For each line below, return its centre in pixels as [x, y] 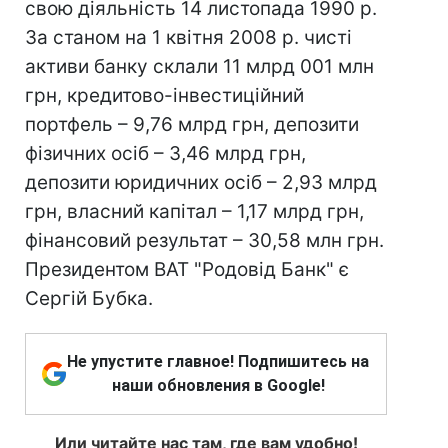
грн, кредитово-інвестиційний [164, 95]
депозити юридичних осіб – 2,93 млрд [201, 182]
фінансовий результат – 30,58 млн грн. [204, 240]
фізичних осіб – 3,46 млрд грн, [165, 153]
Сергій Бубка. [89, 298]
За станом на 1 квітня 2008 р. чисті [188, 37]
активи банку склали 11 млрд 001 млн [199, 66]
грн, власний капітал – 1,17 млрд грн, [194, 211]
